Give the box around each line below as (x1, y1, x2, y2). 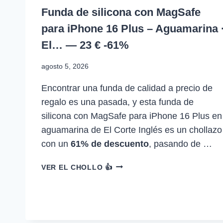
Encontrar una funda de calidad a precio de (41, 83, 213, 93)
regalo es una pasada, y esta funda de (41, 97, 194, 107)
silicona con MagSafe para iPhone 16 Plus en (41, 111, 222, 121)
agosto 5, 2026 (41, 62, 89, 70)
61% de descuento (71, 138, 149, 149)
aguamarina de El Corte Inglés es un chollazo (41, 124, 222, 135)
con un (41, 138, 71, 149)
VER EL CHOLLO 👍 (41, 163, 112, 171)
